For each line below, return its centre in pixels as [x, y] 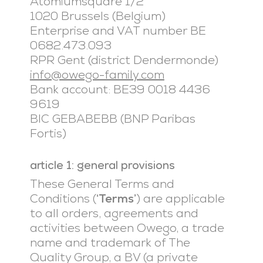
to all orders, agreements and [114, 213]
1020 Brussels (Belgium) [97, 16]
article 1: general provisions [102, 165]
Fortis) [48, 133]
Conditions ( [63, 198]
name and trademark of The [110, 242]
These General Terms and [102, 184]
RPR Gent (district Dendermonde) [124, 60]
